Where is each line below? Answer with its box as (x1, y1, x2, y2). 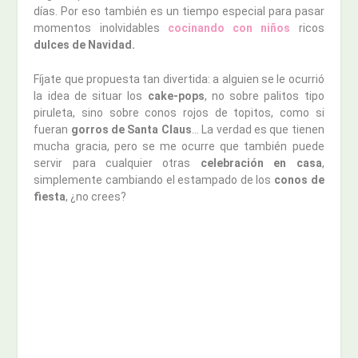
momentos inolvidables (34, 21, 168, 34)
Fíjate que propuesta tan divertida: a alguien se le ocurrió (34, 72, 324, 86)
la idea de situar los (34, 89, 148, 102)
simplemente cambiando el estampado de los (34, 173, 274, 186)
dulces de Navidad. (34, 38, 136, 51)
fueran (34, 122, 71, 136)
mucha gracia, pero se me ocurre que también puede (34, 139, 324, 153)
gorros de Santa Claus (70, 122, 192, 136)
